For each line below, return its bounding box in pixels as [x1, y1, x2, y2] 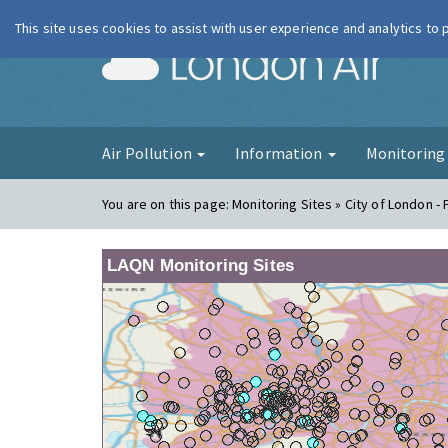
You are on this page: [102, 195, 233, 213]
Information [234, 143, 326, 163]
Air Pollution [102, 143, 195, 163]
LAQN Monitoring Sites [107, 256, 294, 275]
